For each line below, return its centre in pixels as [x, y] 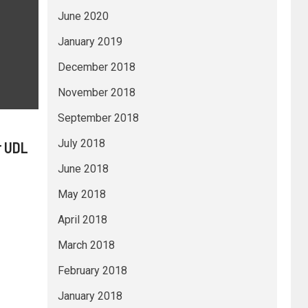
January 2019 [90, 42]
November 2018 [96, 92]
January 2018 [90, 296]
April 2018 [82, 220]
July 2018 [81, 143]
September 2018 [98, 118]
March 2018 [86, 245]
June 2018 [83, 169]
